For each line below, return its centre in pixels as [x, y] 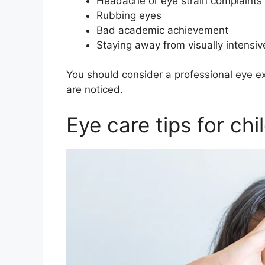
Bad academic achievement [162, 30]
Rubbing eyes [129, 15]
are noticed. [95, 90]
